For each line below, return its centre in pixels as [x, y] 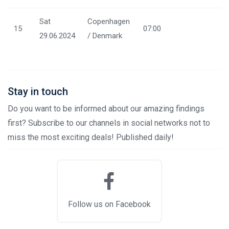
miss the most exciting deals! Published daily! [91, 137]
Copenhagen [109, 21]
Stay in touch [38, 91]
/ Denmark [105, 36]
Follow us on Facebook [109, 204]
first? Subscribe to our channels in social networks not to [109, 123]
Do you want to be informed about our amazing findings [106, 108]
